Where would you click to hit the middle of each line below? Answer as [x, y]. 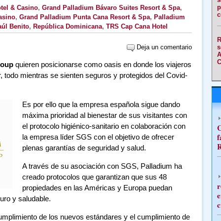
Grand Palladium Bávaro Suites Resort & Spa [111, 8]
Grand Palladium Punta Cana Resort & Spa [84, 17]
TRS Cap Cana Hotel [137, 26]
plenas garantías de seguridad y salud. [84, 148]
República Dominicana [67, 26]
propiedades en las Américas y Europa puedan [97, 188]
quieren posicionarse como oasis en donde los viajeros [102, 64]
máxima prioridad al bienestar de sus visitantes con [104, 115]
